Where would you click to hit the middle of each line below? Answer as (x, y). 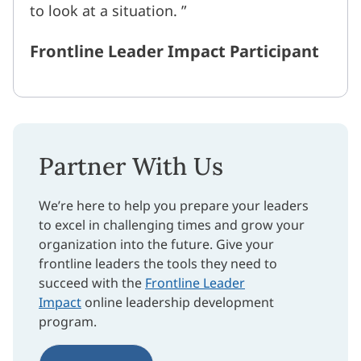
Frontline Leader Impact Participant (174, 52)
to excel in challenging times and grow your (172, 225)
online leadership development (178, 303)
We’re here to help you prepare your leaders (174, 206)
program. (68, 322)
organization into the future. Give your (156, 245)
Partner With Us (131, 166)
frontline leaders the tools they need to (158, 264)
